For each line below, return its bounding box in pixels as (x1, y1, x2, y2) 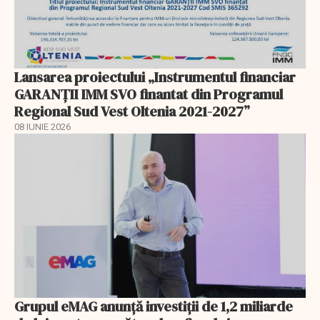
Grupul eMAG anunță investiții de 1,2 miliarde (14, 296, 293, 316)
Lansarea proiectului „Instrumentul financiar (14, 67, 296, 88)
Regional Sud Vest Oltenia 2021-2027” (14, 101, 253, 122)
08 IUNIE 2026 (14, 121, 71, 133)
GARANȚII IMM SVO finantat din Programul (14, 84, 283, 105)
